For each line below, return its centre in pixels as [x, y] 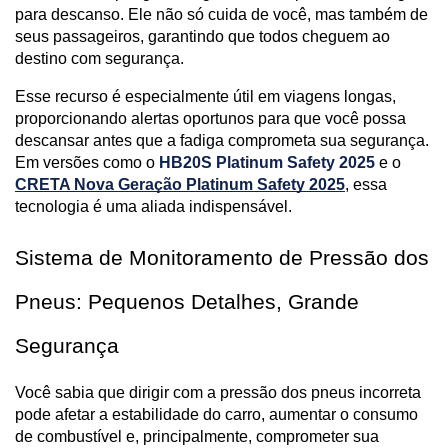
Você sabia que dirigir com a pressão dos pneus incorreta [218, 393]
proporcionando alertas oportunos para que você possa [210, 119]
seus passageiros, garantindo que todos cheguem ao [202, 37]
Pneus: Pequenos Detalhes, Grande [187, 302]
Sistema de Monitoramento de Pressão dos [222, 258]
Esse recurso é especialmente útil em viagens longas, [205, 97]
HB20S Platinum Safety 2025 [267, 163]
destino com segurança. [99, 59]
